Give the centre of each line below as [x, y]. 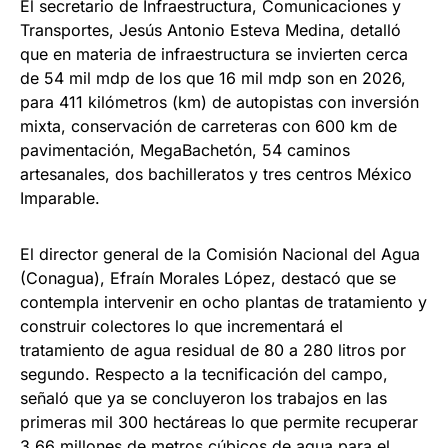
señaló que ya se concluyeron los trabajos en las [203, 398]
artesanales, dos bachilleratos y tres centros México [216, 174]
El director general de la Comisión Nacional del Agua [220, 254]
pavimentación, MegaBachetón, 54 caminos [185, 150]
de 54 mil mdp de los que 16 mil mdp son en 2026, [213, 78]
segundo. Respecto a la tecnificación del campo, [204, 374]
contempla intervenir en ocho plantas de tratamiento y [223, 302]
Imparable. [60, 198]
